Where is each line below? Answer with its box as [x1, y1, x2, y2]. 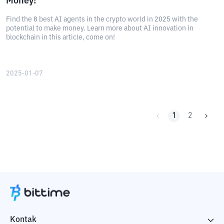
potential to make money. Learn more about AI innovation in [6, 25, 193, 32]
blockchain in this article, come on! [6, 34, 115, 41]
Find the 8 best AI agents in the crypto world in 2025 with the [6, 16, 198, 23]
